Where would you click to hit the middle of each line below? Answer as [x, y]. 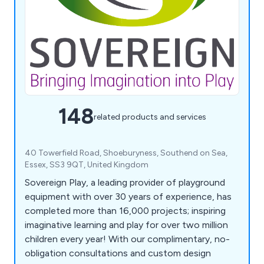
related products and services [150, 117]
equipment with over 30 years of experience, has [128, 197]
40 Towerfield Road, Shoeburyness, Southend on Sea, [126, 153]
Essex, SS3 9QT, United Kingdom [87, 165]
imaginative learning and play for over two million [126, 225]
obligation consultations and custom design [118, 253]
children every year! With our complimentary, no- [127, 239]
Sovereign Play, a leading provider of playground [125, 183]
